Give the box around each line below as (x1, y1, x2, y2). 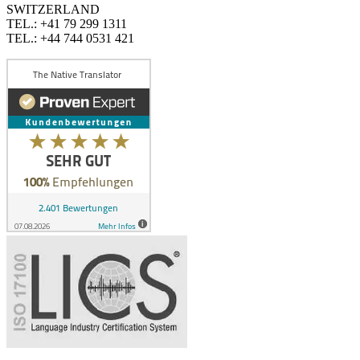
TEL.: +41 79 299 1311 (6, 17, 127, 31)
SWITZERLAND (6, 2, 100, 17)
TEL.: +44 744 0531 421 (6, 31, 134, 46)
